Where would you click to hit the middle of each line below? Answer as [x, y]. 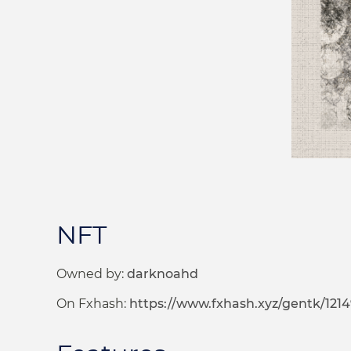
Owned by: [92, 273]
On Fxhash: [93, 304]
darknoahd [163, 273]
